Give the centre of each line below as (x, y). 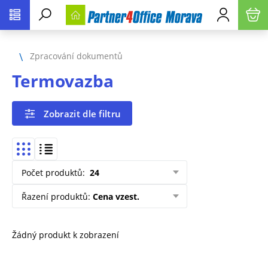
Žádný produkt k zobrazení (66, 235)
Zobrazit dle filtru (82, 113)
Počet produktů (52, 172)
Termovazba (63, 81)
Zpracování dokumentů (76, 56)
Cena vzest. (116, 196)
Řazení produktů (55, 196)
